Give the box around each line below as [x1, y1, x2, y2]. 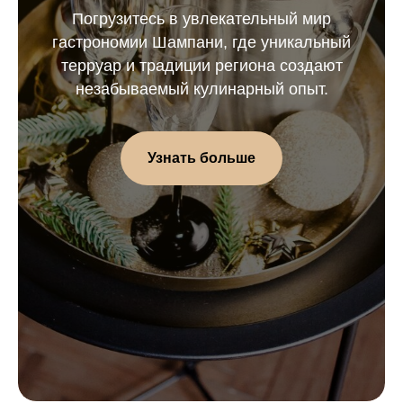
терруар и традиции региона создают [60, 57, 343, 75]
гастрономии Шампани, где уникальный [52, 33, 351, 51]
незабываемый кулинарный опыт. [75, 80, 328, 98]
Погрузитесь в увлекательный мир [72, 10, 331, 28]
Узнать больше [148, 149, 255, 166]
